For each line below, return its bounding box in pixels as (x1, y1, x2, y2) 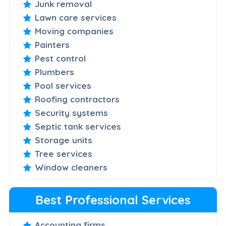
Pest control (34, 53, 86, 64)
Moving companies (34, 26, 114, 36)
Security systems (34, 107, 108, 118)
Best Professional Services (35, 192, 191, 207)
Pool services (34, 80, 91, 91)
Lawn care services (34, 12, 117, 23)
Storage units (34, 135, 92, 145)
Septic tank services (34, 121, 121, 132)
